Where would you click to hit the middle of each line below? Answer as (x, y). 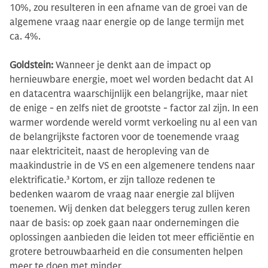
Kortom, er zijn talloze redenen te (142, 180)
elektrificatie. (38, 180)
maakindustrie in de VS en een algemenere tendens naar (132, 165)
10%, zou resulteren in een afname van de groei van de (129, 7)
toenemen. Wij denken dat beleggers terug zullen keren (130, 208)
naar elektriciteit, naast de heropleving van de (109, 151)
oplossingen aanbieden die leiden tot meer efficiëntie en (132, 237)
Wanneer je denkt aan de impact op (132, 65)
